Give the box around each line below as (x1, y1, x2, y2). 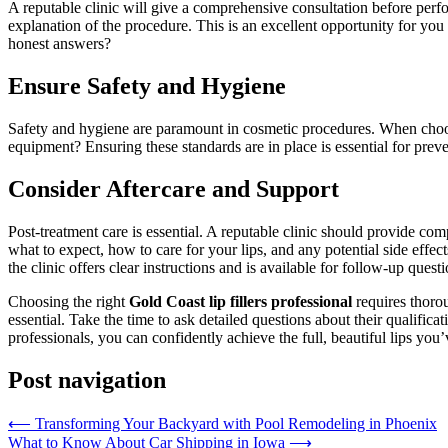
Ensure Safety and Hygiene (8, 73, 286, 100)
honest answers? (8, 35, 111, 53)
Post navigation (8, 366, 166, 393)
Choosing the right (8, 292, 129, 310)
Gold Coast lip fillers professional (129, 292, 352, 310)
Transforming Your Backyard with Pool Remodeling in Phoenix (35, 414, 437, 432)
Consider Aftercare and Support (8, 175, 339, 202)
